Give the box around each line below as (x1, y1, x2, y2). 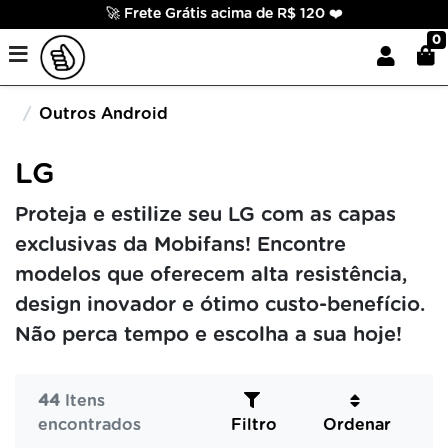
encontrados (38, 417, 141, 433)
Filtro (230, 417, 277, 433)
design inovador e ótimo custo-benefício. (15, 295, 425, 315)
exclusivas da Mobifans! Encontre (15, 235, 346, 255)
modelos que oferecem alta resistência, (15, 265, 407, 285)
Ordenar (323, 417, 392, 433)
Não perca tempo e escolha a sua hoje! (15, 325, 402, 345)
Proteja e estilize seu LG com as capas (15, 205, 396, 225)
